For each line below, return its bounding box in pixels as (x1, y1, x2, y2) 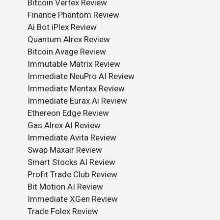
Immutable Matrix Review (27, 59, 120, 69)
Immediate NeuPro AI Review (27, 71, 135, 81)
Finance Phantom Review (27, 10, 119, 20)
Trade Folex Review (27, 206, 98, 216)
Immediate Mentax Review (27, 83, 125, 93)
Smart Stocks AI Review (27, 157, 115, 167)
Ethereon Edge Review (27, 108, 109, 118)
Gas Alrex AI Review (27, 120, 101, 130)
